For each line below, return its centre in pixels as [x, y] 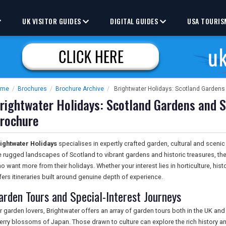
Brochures [32, 89]
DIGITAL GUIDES [135, 21]
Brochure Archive [80, 89]
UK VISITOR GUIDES [53, 21]
